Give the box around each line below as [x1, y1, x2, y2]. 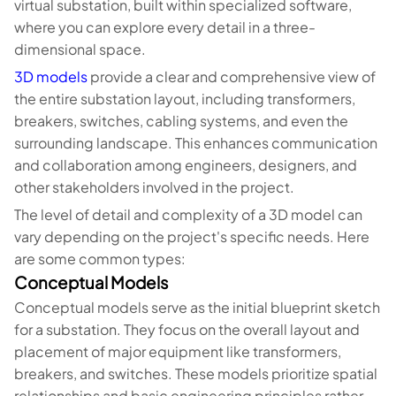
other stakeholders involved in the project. [14, 178, 294, 196]
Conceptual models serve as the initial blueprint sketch [14, 298, 380, 316]
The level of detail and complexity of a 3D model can [14, 205, 362, 224]
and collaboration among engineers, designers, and [14, 156, 357, 174]
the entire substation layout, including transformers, [14, 89, 355, 108]
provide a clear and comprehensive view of [88, 67, 376, 86]
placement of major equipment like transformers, [14, 342, 341, 361]
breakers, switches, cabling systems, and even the [14, 111, 348, 130]
